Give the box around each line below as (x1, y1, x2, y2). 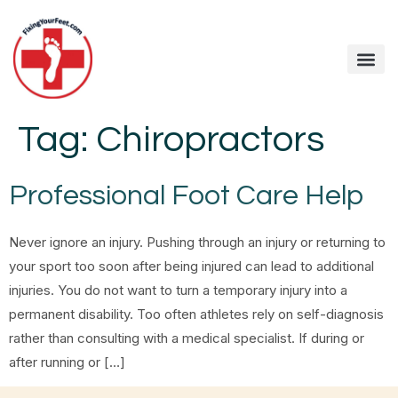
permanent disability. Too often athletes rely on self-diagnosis (9, 306, 384, 323)
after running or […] (9, 354, 125, 371)
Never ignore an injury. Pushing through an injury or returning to (9, 234, 386, 251)
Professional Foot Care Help (9, 181, 363, 211)
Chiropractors (96, 121, 324, 160)
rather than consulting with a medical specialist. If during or (9, 330, 364, 347)
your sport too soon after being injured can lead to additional (9, 258, 374, 275)
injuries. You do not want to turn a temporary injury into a (9, 282, 347, 299)
